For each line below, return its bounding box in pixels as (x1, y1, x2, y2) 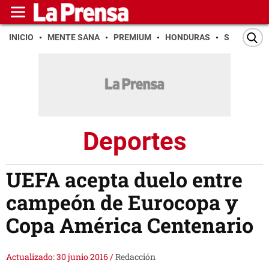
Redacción (115, 251, 156, 263)
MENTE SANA (47, 32, 100, 42)
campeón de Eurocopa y (6, 189, 238, 216)
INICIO (9, 32, 34, 42)
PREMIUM (113, 32, 151, 42)
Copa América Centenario (6, 211, 253, 239)
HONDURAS (165, 32, 210, 42)
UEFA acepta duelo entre (6, 166, 243, 193)
